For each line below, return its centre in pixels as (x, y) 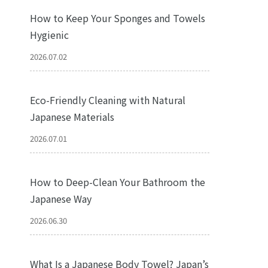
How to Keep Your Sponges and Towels (117, 18)
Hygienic (49, 35)
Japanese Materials (72, 117)
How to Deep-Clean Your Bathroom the (117, 182)
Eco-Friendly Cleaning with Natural (107, 100)
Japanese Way (60, 199)
